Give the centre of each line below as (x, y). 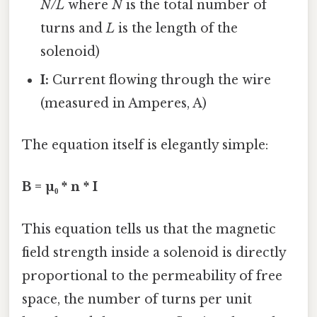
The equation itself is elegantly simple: (145, 145)
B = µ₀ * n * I (60, 187)
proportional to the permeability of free (152, 276)
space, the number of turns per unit (137, 299)
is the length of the (177, 28)
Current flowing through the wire (160, 80)
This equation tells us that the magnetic (149, 229)
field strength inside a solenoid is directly (154, 252)
